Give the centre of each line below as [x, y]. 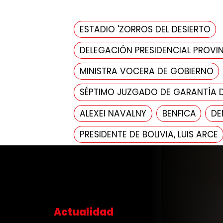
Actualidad [104, 212]
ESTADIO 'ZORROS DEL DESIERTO [145, 29]
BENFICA [179, 113]
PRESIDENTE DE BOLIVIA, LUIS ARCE [149, 134]
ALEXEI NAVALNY [113, 113]
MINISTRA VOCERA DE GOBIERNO [146, 71]
